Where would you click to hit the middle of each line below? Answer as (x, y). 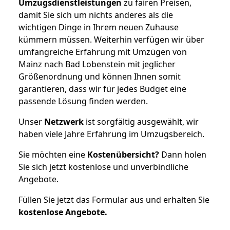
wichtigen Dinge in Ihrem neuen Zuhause (99, 27)
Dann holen (183, 154)
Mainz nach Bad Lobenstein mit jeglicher (97, 64)
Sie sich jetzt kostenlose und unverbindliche (103, 167)
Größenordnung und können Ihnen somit (100, 76)
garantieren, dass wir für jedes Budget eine (102, 89)
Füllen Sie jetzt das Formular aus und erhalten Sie (114, 199)
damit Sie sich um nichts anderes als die (96, 15)
